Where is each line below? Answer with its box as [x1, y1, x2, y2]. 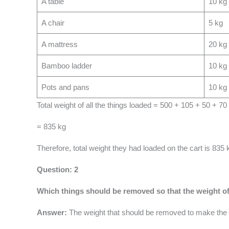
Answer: [37, 208, 69, 217]
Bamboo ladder [41, 61, 92, 71]
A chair [41, 18, 64, 28]
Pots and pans [41, 83, 89, 92]
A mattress [41, 40, 78, 49]
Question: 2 [37, 165, 78, 174]
